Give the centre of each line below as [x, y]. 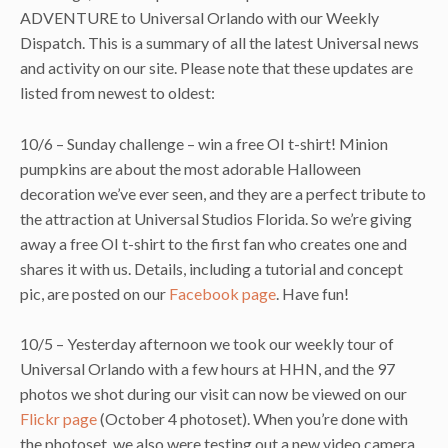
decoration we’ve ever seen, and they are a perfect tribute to [223, 193]
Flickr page [58, 419]
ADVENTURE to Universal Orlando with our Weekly [199, 17]
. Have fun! [312, 293]
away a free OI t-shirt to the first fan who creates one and [213, 243]
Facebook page [222, 293]
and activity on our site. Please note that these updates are [216, 67]
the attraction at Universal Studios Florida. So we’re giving [216, 218]
